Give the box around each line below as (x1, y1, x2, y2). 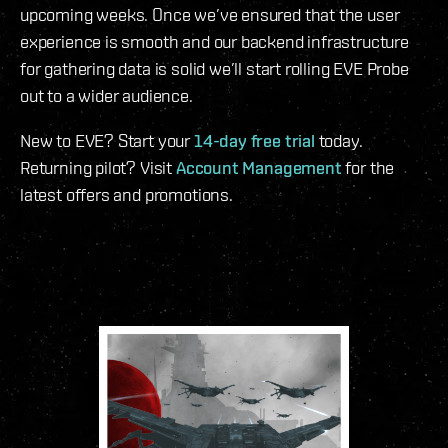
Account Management (175, 156, 342, 178)
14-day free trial (193, 129, 315, 151)
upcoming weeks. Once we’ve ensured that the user (20, 3, 400, 25)
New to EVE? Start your (20, 129, 194, 151)
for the (341, 156, 395, 178)
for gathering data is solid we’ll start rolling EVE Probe (20, 57, 409, 79)
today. (314, 129, 363, 151)
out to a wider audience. (20, 84, 193, 106)
